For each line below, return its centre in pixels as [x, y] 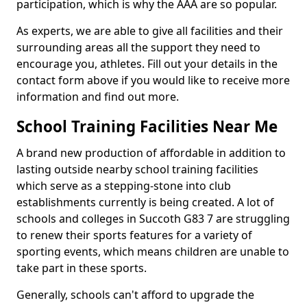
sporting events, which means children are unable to [153, 251]
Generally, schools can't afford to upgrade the [135, 295]
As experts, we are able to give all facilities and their [150, 31]
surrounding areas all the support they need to [138, 47]
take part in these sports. [82, 268]
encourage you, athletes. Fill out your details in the [147, 64]
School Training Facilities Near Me [147, 126]
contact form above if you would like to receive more [153, 80]
